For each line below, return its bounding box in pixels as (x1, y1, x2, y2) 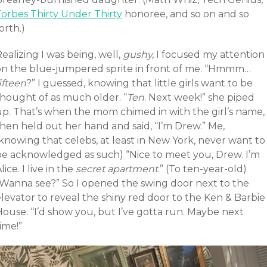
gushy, (123, 48, 154, 60)
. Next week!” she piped (144, 91, 254, 103)
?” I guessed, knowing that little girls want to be (26, 77, 253, 89)
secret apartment (76, 163, 158, 175)
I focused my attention (154, 48, 265, 60)
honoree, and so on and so (122, 8, 249, 20)
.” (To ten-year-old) (158, 163, 247, 175)
